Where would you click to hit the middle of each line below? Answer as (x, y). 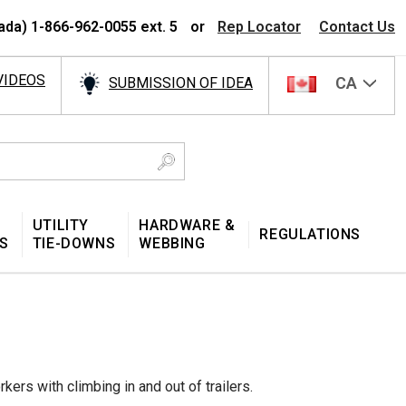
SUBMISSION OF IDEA (181, 83)
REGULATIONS (310, 234)
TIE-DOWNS (74, 243)
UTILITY (61, 225)
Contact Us (357, 27)
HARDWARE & (187, 225)
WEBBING (172, 243)
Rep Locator (259, 27)
